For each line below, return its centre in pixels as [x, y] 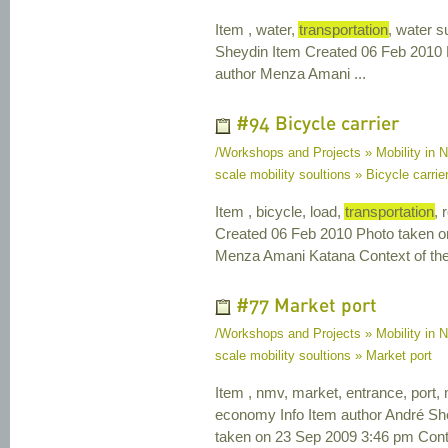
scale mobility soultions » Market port [323, 356]
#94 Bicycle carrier [317, 125]
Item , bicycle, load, [280, 211]
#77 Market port [306, 306]
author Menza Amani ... [290, 74]
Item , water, [257, 30]
